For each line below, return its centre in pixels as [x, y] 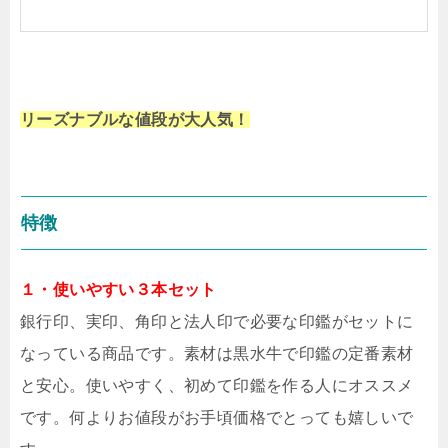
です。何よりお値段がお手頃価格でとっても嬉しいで [217, 417]
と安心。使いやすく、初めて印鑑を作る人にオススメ [217, 385]
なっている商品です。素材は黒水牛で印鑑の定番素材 [217, 353]
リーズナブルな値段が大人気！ [135, 119]
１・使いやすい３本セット [118, 289]
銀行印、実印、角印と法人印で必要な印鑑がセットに [217, 321]
